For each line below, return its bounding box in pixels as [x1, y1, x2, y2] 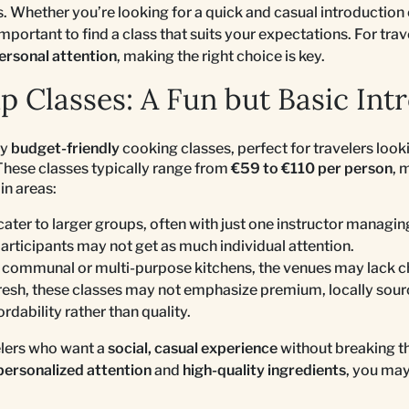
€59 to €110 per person [231, 159, 393, 177]
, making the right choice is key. [117, 47, 325, 65]
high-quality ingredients [183, 361, 346, 379]
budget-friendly [11, 139, 120, 157]
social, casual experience [108, 339, 278, 357]
